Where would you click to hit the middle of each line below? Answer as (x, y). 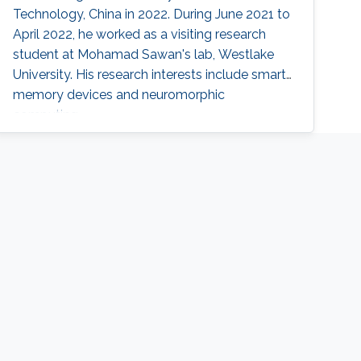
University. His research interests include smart (150, 75)
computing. (47, 115)
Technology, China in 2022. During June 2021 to (152, 15)
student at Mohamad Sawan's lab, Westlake (144, 55)
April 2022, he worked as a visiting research (140, 35)
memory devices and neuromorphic (119, 95)
